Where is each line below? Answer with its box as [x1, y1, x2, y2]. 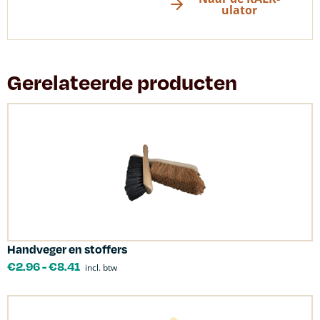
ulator [221, 1, 257, 18]
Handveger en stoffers [7, 241, 127, 256]
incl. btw [85, 261, 117, 274]
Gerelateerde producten [7, 68, 237, 95]
